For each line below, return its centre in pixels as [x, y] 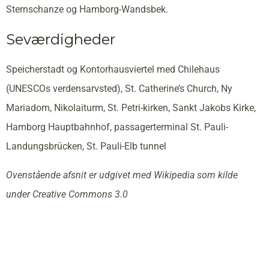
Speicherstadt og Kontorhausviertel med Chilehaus [113, 70]
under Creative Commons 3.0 [67, 195]
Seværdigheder [61, 40]
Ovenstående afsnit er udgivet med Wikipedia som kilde [122, 175]
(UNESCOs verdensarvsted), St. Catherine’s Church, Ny [119, 89]
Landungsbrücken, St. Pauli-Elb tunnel [86, 147]
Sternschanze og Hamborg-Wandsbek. [87, 10]
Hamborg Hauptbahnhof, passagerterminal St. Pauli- [117, 127]
